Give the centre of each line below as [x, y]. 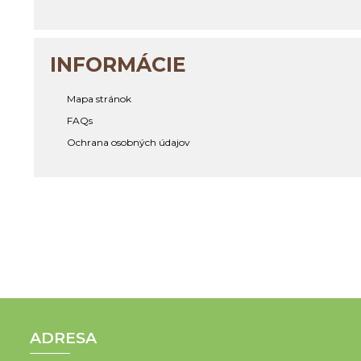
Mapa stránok [99, 99]
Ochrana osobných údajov [129, 142]
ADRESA [63, 338]
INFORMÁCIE [118, 64]
